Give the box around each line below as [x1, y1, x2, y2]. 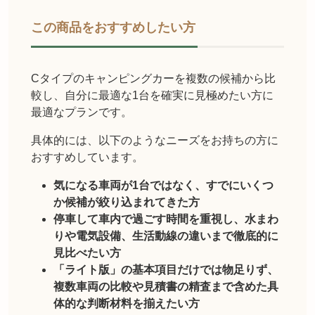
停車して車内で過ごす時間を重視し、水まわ [53, 213, 278, 226]
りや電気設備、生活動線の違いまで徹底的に [53, 230, 278, 243]
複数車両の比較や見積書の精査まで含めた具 [53, 281, 278, 293]
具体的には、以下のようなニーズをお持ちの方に [31, 134, 278, 147]
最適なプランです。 [31, 106, 132, 119]
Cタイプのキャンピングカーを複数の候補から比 [31, 72, 276, 85]
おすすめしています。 [31, 151, 143, 164]
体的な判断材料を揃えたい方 [53, 297, 200, 310]
